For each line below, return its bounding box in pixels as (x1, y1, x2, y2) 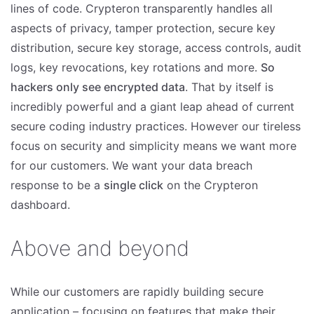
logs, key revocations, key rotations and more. (11, 60, 261, 74)
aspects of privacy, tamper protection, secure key (11, 21, 275, 35)
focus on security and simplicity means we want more (11, 139, 296, 153)
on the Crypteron (163, 178, 258, 192)
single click (104, 178, 163, 192)
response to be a (11, 178, 104, 192)
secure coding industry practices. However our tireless (11, 119, 301, 133)
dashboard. (11, 198, 70, 212)
